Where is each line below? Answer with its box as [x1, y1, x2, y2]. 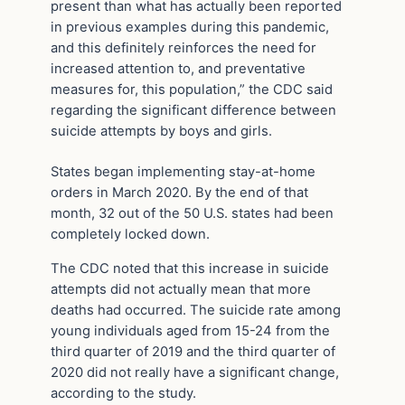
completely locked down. [51, 225, 210, 242]
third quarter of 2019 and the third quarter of [51, 343, 335, 360]
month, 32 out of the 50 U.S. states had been [51, 204, 334, 221]
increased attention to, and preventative [51, 61, 306, 78]
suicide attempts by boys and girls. [51, 123, 272, 140]
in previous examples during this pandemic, [51, 19, 329, 36]
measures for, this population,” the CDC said [51, 81, 333, 99]
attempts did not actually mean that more [51, 280, 311, 297]
